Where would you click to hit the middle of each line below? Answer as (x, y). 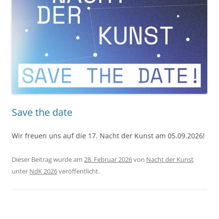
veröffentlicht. (78, 171)
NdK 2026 (43, 171)
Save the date (42, 112)
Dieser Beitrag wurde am (48, 159)
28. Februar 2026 (108, 159)
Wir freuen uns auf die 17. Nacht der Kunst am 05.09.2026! (108, 135)
